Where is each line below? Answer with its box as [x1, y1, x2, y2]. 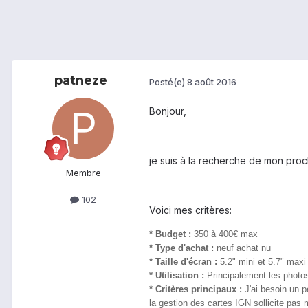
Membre [65, 167, 101, 179]
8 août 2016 [187, 76, 236, 87]
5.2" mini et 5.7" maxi [217, 256, 306, 267]
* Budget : [149, 229, 191, 240]
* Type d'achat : [149, 243, 217, 254]
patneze [54, 73, 107, 89]
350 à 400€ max [191, 229, 258, 240]
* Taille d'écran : [149, 256, 217, 267]
